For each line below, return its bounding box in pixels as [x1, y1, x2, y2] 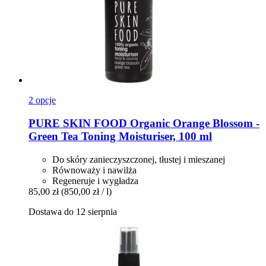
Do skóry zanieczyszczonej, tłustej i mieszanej [52, 154, 225, 164]
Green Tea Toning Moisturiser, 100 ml [28, 129, 212, 142]
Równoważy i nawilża [52, 164, 137, 175]
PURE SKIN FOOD [28, 116, 127, 129]
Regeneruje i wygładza [52, 175, 138, 186]
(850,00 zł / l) [61, 186, 112, 197]
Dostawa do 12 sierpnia [28, 206, 117, 217]
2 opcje [28, 95, 56, 106]
